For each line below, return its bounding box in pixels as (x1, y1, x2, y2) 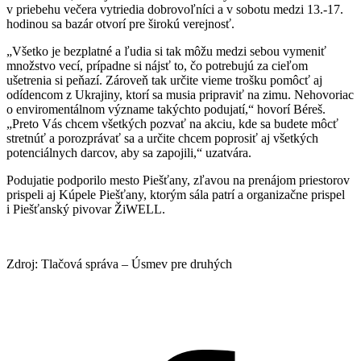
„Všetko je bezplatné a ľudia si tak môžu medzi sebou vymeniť (6, 44, 326, 58)
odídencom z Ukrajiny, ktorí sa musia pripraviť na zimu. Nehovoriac (6, 87, 354, 102)
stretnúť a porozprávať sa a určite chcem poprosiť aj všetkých (6, 131, 318, 145)
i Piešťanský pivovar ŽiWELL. (6, 201, 165, 216)
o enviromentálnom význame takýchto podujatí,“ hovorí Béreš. (6, 102, 326, 116)
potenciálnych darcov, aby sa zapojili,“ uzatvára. (6, 145, 251, 160)
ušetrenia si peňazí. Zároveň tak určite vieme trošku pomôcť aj (6, 73, 322, 87)
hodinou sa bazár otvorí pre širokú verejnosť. (6, 16, 234, 31)
